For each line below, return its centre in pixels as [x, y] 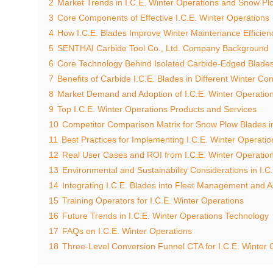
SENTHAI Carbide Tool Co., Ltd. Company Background [163, 48]
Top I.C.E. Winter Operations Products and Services [157, 109]
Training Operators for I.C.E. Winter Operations [153, 201]
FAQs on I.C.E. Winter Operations [127, 231]
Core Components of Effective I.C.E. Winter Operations [163, 18]
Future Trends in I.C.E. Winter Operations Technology [165, 216]
